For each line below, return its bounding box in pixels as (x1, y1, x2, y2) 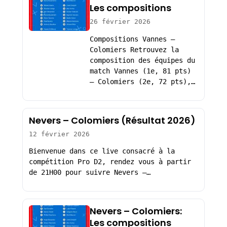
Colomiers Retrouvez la (89, 46, 179, 54)
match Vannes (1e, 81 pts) (89, 67, 191, 75)
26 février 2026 (89, 18, 150, 26)
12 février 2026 (28, 130, 90, 138)
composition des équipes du (89, 56, 195, 65)
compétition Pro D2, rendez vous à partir (28, 158, 191, 166)
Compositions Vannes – (89, 35, 175, 44)
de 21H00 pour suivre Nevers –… (28, 168, 150, 177)
